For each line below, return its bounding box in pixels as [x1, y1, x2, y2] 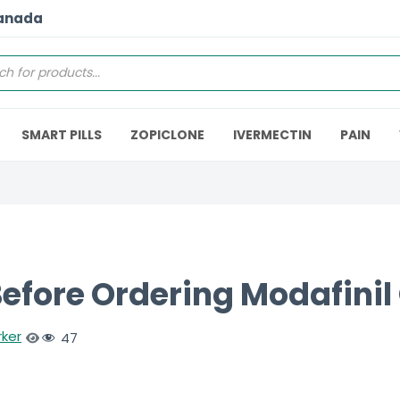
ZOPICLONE [130, 126, 204, 144]
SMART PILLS [21, 126, 102, 144]
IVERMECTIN [233, 126, 312, 144]
